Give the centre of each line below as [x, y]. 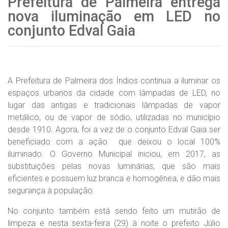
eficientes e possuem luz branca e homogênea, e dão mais [114, 178]
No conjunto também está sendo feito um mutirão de [114, 211]
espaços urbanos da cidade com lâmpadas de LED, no [114, 93]
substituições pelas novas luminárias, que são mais [114, 166]
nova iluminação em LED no [114, 16]
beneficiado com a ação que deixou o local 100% [114, 142]
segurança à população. [51, 191]
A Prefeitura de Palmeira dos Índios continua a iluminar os [114, 81]
